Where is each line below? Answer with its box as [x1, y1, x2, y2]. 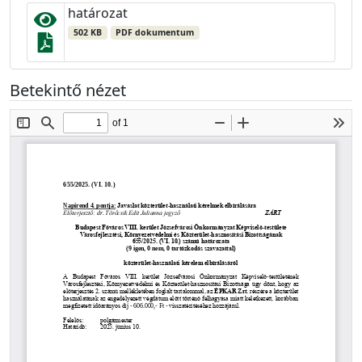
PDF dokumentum [116, 27, 195, 39]
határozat [68, 4, 128, 23]
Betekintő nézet [10, 79, 126, 102]
